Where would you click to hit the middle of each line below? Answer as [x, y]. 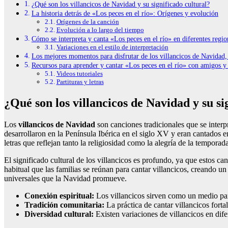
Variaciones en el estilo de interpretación [112, 47]
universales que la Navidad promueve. [65, 179]
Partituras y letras [80, 82]
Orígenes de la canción [88, 22]
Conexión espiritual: [59, 196]
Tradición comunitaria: [64, 205]
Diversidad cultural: [59, 214]
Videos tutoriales [79, 74]
